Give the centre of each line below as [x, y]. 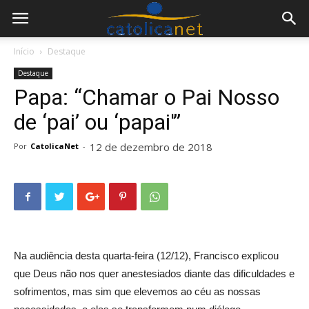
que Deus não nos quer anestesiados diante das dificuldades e [154, 273]
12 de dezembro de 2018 [151, 147]
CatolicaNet [54, 146]
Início [24, 51]
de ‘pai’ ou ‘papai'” [97, 122]
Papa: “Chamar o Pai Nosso [147, 97]
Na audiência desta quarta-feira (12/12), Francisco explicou [146, 256]
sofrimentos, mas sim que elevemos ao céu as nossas [137, 291]
